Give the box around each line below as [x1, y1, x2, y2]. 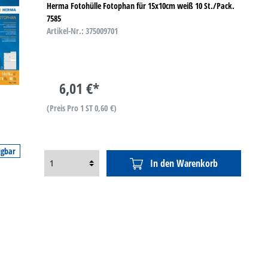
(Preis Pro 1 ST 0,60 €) [46, 102, 117, 114]
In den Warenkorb [150, 156, 218, 170]
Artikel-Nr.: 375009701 [46, 25, 118, 37]
